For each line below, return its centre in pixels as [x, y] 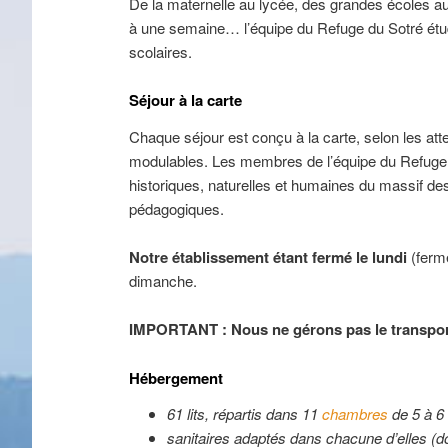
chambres [356, 413]
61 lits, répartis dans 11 [244, 413]
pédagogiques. [177, 208]
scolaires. [161, 51]
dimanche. [163, 280]
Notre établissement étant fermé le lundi [270, 256]
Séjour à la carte [186, 100]
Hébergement [176, 377]
